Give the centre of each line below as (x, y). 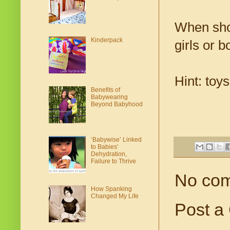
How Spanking (111, 189)
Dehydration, (109, 154)
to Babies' (104, 147)
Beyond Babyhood (117, 104)
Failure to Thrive (113, 161)
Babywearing (109, 97)
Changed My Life (114, 196)
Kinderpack (107, 40)
